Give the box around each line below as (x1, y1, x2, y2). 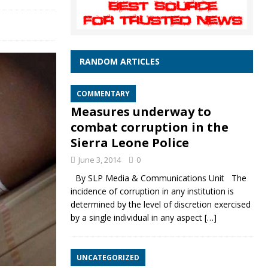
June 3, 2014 (78, 154, 121, 166)
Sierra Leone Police (70, 135, 189, 151)
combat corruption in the (70, 119, 229, 136)
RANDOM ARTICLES (79, 56, 160, 68)
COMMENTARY (76, 89, 130, 99)
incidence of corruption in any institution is (70, 185, 234, 197)
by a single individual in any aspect (70, 212, 205, 224)
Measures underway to (70, 103, 211, 120)
